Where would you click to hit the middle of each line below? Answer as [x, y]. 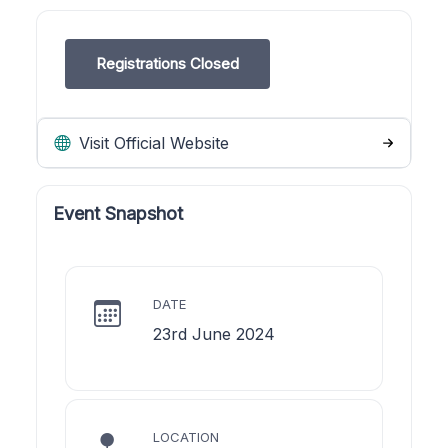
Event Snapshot [118, 213]
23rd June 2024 [214, 333]
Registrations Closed [167, 63]
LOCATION [186, 436]
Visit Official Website [151, 142]
